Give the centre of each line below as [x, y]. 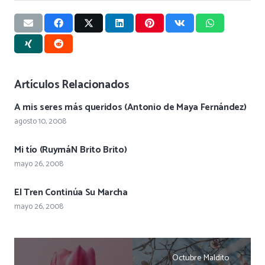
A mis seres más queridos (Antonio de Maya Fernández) [130, 107]
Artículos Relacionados [72, 85]
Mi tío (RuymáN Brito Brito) [71, 150]
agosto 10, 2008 [40, 121]
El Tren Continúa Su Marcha [71, 192]
